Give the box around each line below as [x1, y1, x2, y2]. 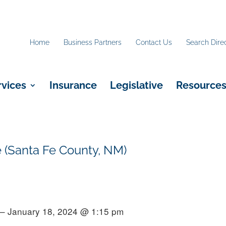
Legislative [110, 79, 163, 91]
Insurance [49, 79, 97, 91]
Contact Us [136, 38, 172, 47]
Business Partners [64, 38, 122, 47]
